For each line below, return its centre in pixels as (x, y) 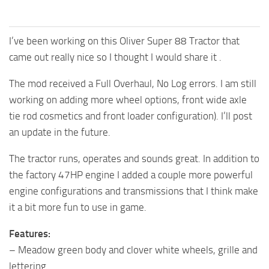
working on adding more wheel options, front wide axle (128, 100)
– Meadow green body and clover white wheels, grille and (133, 250)
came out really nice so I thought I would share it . (115, 57)
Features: (30, 234)
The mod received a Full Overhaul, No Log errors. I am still (133, 84)
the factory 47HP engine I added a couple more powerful (131, 175)
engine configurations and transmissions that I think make (134, 191)
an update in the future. (60, 132)
